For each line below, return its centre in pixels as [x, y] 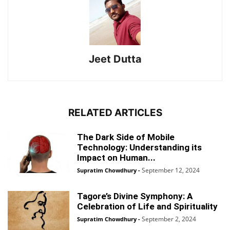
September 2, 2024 [169, 219]
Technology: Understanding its [139, 147]
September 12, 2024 [171, 170]
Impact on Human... [116, 158]
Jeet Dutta [115, 59]
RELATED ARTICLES [115, 113]
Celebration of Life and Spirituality [147, 206]
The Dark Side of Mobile [126, 137]
